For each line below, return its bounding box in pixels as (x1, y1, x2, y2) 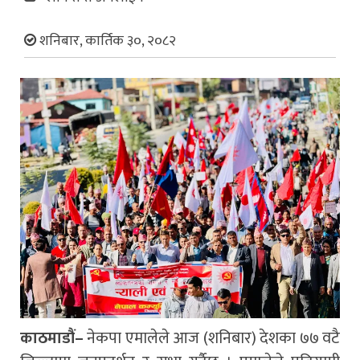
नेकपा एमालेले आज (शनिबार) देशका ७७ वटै (84, 324, 340, 352)
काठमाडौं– (20, 324, 84, 352)
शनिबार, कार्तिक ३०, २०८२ (36, 29, 176, 54)
